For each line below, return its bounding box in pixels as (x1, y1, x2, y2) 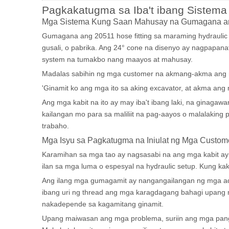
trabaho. (42, 122, 69, 130)
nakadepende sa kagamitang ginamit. (42, 200, 164, 208)
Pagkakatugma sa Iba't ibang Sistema (42, 4, 227, 16)
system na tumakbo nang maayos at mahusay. (42, 55, 193, 63)
